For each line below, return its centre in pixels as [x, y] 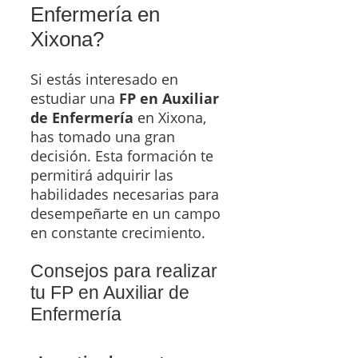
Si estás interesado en [104, 79]
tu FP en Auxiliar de [110, 292]
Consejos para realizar [124, 270]
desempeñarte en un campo [125, 213]
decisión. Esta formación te [122, 155]
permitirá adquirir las [102, 175]
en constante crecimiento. [118, 232]
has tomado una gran [103, 136]
